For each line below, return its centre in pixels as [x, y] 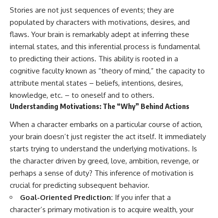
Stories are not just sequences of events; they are [92, 10]
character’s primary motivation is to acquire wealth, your [102, 209]
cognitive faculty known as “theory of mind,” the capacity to [107, 71]
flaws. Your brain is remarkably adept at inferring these [100, 35]
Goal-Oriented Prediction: [66, 197]
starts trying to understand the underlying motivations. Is [103, 148]
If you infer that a [142, 197]
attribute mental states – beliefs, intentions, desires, [96, 83]
